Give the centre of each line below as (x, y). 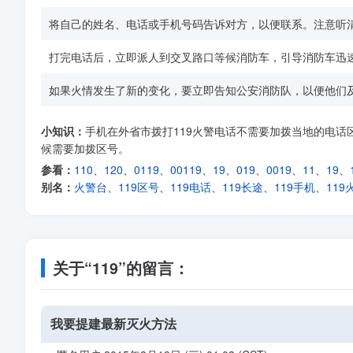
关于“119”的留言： (121, 268)
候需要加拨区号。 (85, 148)
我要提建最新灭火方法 (113, 323)
